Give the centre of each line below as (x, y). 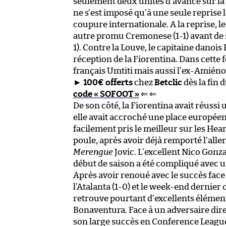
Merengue (93, 152)
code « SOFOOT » (106, 94)
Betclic (168, 82)
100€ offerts (108, 82)
